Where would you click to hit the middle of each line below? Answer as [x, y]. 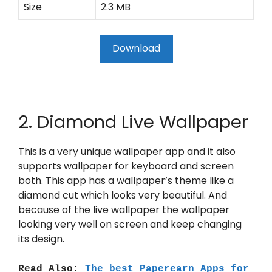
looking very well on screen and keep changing [130, 224]
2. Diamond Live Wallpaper [136, 122]
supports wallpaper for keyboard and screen [126, 166]
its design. [42, 239]
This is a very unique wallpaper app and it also [127, 151]
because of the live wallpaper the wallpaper [124, 210]
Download [136, 48]
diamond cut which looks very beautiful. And [123, 195]
